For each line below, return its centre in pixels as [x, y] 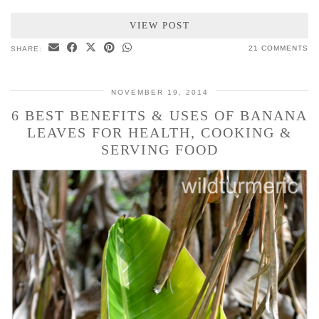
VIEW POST [159, 26]
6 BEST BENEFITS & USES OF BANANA [159, 116]
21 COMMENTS [278, 48]
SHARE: [28, 49]
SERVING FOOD [159, 150]
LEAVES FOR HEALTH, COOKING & [159, 133]
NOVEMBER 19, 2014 [159, 93]
